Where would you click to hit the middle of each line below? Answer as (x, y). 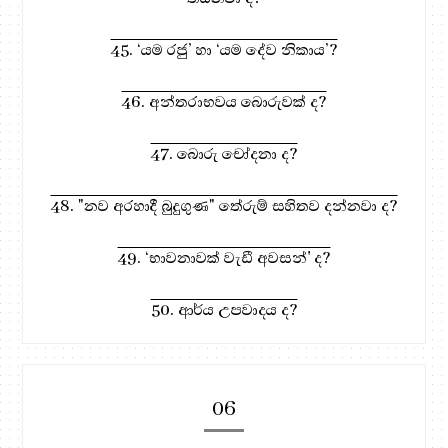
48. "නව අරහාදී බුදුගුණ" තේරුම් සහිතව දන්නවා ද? (224, 205)
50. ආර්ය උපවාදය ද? (224, 309)
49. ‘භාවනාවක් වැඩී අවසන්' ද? (224, 257)
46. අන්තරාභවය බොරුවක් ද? (224, 101)
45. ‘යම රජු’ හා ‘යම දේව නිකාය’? (224, 49)
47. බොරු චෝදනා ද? (224, 153)
